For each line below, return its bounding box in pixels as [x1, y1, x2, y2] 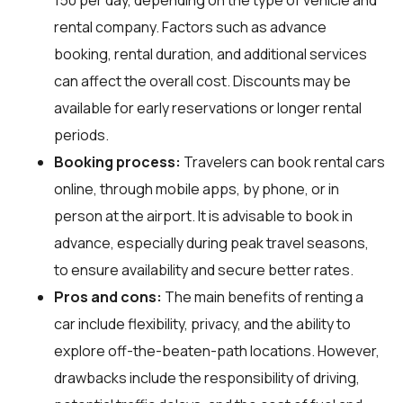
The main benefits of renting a [162, 286, 363, 307]
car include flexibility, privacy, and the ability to [54, 313, 351, 334]
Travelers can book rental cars [181, 151, 385, 172]
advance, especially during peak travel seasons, [54, 232, 369, 253]
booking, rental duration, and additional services [54, 43, 367, 64]
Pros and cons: [54, 286, 162, 307]
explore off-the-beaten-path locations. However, [54, 340, 380, 361]
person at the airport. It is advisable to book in [54, 205, 353, 226]
